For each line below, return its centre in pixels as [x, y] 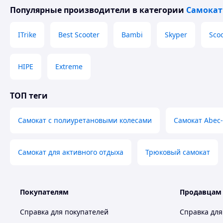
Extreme [69, 66]
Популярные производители [70, 10]
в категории [158, 10]
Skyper [176, 35]
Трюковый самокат [178, 152]
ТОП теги [29, 96]
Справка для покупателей [64, 212]
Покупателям [44, 192]
